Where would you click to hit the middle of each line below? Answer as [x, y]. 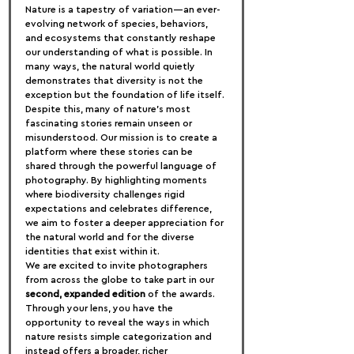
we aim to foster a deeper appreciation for [126, 223]
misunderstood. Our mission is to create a [122, 137]
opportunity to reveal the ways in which [119, 322]
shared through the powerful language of [122, 166]
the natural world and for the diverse [111, 237]
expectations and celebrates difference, [120, 209]
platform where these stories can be [110, 152]
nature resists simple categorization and [120, 337]
